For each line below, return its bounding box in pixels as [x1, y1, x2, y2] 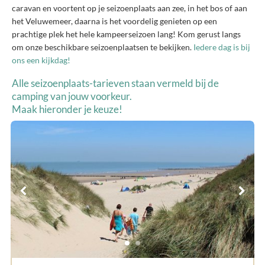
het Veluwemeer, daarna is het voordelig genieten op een [12, 16, 217, 26]
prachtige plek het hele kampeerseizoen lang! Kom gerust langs [12, 29, 241, 39]
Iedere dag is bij [193, 42, 250, 52]
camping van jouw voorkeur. [12, 90, 132, 102]
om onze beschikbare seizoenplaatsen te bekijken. [12, 42, 193, 52]
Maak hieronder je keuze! [12, 103, 122, 115]
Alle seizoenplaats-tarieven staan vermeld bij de [12, 77, 219, 89]
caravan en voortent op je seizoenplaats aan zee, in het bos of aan [12, 3, 247, 13]
